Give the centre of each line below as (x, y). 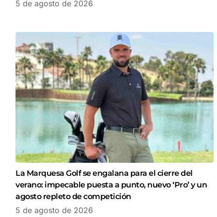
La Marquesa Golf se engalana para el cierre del (104, 173)
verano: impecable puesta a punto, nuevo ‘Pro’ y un (111, 185)
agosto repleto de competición (73, 197)
